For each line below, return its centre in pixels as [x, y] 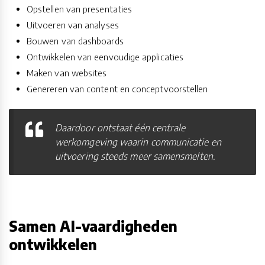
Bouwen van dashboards [75, 41]
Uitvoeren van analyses [73, 25]
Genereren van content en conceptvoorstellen [117, 89]
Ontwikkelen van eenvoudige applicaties [105, 57]
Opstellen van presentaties [80, 9]
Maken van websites [67, 73]
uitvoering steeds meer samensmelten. [135, 156]
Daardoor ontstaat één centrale [120, 128]
